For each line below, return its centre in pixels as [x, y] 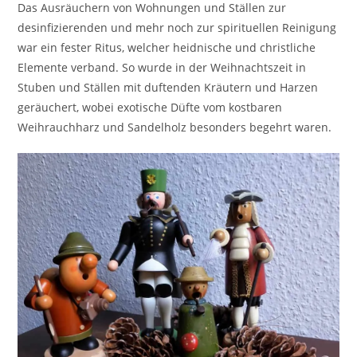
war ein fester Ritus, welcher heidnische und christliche [167, 47]
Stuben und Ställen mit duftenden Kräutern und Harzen [168, 87]
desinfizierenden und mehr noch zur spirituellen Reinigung [177, 27]
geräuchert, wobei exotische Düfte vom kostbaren [150, 107]
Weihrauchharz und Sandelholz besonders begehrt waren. [175, 127]
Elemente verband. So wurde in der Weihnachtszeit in [162, 67]
